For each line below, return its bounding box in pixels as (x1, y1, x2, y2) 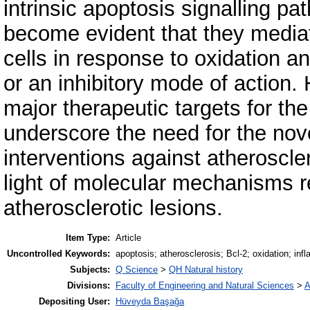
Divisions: (67, 280, 110, 291)
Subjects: (70, 264, 110, 275)
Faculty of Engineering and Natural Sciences (116, 280, 294, 291)
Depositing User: (39, 296, 110, 307)
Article (116, 232, 141, 244)
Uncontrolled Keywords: (7, 248, 110, 259)
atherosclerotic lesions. (3, 195, 223, 220)
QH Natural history (169, 264, 243, 275)
